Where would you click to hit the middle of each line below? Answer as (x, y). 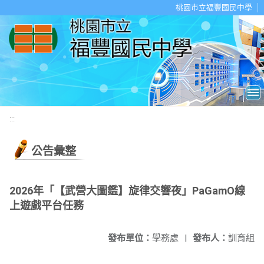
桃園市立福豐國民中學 (214, 7)
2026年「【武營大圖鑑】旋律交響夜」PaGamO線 (127, 191)
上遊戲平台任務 (47, 205)
